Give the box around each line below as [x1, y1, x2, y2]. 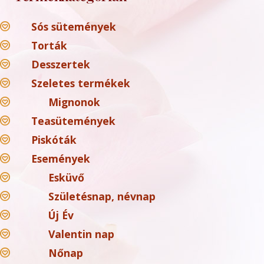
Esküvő [48, 170, 84, 184]
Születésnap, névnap [48, 189, 156, 203]
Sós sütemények [31, 19, 116, 34]
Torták [31, 38, 67, 52]
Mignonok [48, 94, 100, 109]
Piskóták [31, 132, 77, 147]
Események [31, 151, 90, 166]
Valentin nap [48, 226, 114, 241]
